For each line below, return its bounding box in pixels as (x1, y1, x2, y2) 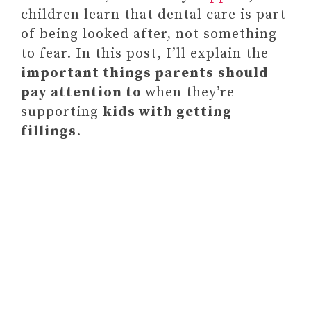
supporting (21, 103, 103, 121)
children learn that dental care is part (21, 6, 286, 24)
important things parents (21, 65, 214, 82)
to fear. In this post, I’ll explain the (21, 45, 269, 62)
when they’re (145, 84, 235, 101)
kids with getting (103, 103, 232, 121)
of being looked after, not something (21, 26, 277, 43)
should (218, 65, 269, 82)
